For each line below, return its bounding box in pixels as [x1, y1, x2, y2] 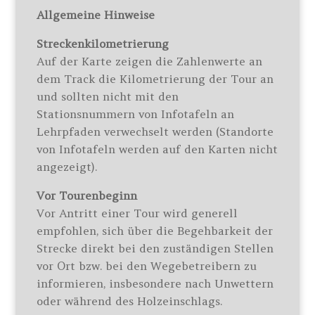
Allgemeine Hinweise [37, 8, 155, 22]
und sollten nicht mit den [37, 89, 179, 103]
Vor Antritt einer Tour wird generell [37, 206, 238, 220]
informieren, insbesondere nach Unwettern [37, 276, 274, 290]
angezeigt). [37, 160, 98, 174]
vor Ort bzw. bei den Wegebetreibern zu [37, 259, 257, 273]
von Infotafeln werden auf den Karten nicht [37, 142, 278, 156]
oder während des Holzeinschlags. [37, 294, 223, 308]
